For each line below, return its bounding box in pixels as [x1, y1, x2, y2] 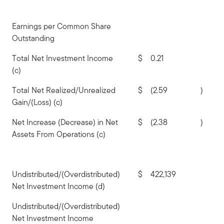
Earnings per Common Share [12, 20, 111, 32]
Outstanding [12, 32, 54, 44]
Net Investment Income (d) [12, 180, 105, 192]
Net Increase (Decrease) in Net [12, 116, 118, 128]
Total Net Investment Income [12, 52, 113, 64]
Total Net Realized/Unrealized [12, 84, 115, 96]
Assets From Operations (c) [12, 128, 105, 140]
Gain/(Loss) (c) [12, 96, 62, 108]
